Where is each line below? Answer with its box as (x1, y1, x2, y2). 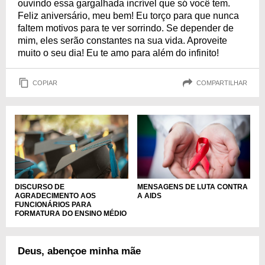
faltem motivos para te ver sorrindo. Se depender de (18, 23, 234, 33)
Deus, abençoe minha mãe (18, 245, 141, 257)
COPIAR (33, 79, 57, 86)
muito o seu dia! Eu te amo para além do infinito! (18, 48, 219, 58)
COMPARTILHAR (196, 79, 247, 86)
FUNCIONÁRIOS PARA (15, 200, 92, 209)
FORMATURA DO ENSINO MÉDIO (15, 209, 127, 218)
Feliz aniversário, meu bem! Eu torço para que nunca (18, 11, 239, 21)
